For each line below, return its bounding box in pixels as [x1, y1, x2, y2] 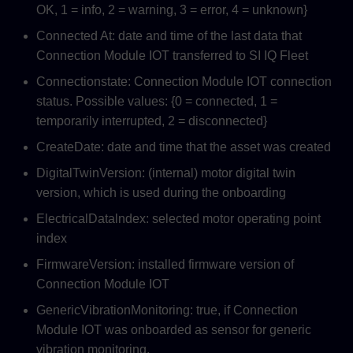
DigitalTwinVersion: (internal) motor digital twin [36, 166, 295, 180]
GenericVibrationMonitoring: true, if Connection [36, 303, 298, 318]
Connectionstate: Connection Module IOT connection [36, 75, 332, 89]
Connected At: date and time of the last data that [36, 29, 302, 43]
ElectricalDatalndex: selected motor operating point [36, 212, 321, 226]
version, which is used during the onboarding [36, 186, 286, 200]
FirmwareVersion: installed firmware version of [36, 258, 294, 272]
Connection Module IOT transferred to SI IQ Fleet [36, 49, 308, 63]
